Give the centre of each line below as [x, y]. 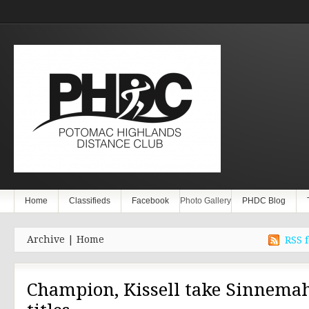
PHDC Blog [264, 201]
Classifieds [90, 201]
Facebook [150, 201]
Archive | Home [66, 239]
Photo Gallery [206, 201]
